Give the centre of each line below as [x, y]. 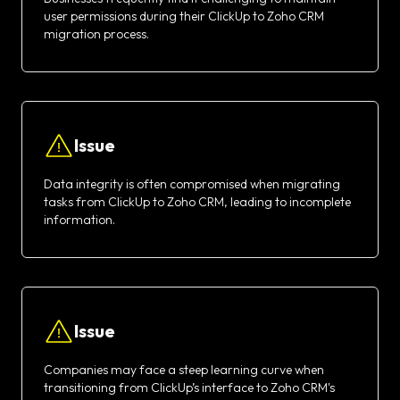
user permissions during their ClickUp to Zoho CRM [184, 16]
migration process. [96, 33]
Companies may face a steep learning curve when [184, 369]
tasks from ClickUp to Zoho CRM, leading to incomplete [197, 201]
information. [79, 219]
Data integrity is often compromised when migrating [192, 183]
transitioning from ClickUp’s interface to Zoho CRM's [189, 387]
